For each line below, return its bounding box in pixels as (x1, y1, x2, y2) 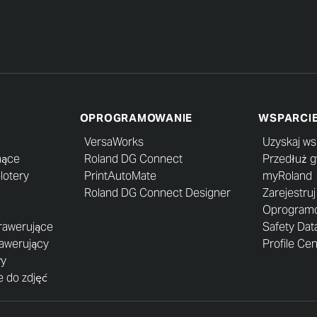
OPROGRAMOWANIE (79, 111, 193, 125)
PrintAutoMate (83, 168, 156, 183)
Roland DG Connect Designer (83, 185, 231, 200)
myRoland (263, 168, 313, 183)
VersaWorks (83, 134, 144, 149)
